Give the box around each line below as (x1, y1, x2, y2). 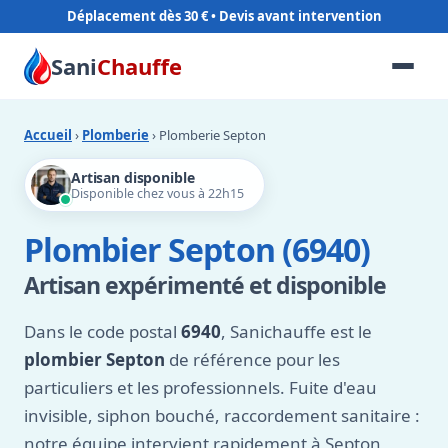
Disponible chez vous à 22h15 (71, 185, 244, 202)
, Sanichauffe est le (221, 320, 372, 343)
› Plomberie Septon (149, 126, 266, 144)
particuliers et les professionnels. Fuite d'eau (24, 376, 377, 399)
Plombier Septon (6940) (24, 228, 370, 271)
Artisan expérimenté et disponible (24, 269, 387, 301)
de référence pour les (165, 348, 340, 371)
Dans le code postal (24, 320, 181, 343)
